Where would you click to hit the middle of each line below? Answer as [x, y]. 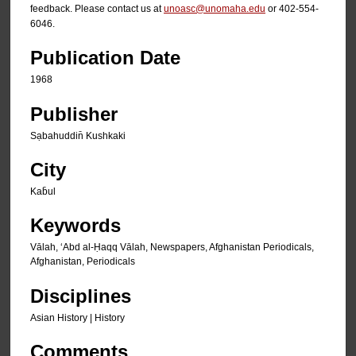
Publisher [74, 114]
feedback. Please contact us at [97, 8]
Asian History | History [77, 317]
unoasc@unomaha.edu [215, 8]
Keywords [75, 226]
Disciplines [81, 296]
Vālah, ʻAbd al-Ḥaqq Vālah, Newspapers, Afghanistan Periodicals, [172, 248]
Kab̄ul [43, 191]
